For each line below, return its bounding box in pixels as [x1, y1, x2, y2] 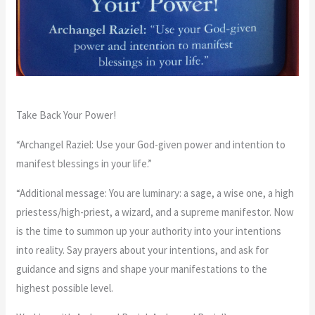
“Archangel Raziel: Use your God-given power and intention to [16, 137, 286, 151]
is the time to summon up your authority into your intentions [16, 224, 282, 238]
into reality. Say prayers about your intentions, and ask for [16, 243, 269, 257]
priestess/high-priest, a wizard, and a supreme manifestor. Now [16, 205, 295, 219]
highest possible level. [16, 281, 114, 295]
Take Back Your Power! [16, 108, 117, 122]
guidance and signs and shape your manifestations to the [16, 262, 268, 276]
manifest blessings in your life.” [16, 156, 153, 170]
